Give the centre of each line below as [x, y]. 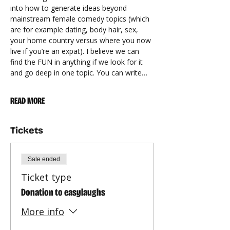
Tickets [27, 130]
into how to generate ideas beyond [70, 8]
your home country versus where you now [82, 40]
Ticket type [46, 177]
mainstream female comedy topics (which [81, 19]
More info [43, 212]
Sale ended [44, 159]
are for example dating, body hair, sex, [75, 30]
